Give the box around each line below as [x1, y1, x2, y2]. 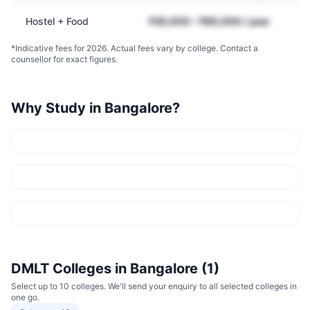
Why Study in [11, 100, 104, 116]
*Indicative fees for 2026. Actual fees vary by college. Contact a [11, 43, 258, 53]
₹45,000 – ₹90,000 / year [149, 15, 270, 27]
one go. [11, 292, 39, 302]
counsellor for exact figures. [11, 54, 118, 64]
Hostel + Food [26, 15, 89, 27]
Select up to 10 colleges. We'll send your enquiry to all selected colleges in [11, 281, 297, 291]
